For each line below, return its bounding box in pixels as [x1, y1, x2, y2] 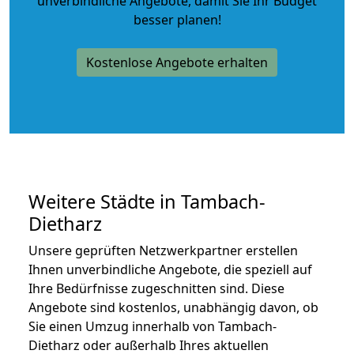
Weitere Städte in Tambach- [28, 188, 265, 214]
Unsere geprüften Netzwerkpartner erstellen [28, 241, 298, 259]
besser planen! [133, 10, 221, 28]
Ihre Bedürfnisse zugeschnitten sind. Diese [28, 279, 284, 297]
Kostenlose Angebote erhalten [86, 53, 268, 71]
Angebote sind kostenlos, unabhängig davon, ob [28, 298, 318, 316]
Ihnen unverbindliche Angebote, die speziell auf [28, 260, 312, 278]
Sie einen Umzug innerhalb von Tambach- [28, 317, 277, 335]
